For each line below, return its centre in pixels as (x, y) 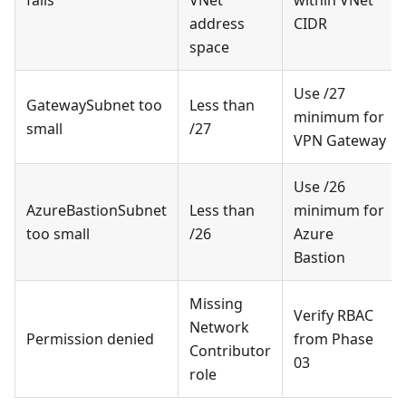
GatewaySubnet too (94, 105)
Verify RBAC (333, 315)
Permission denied (90, 338)
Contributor (230, 350)
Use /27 (319, 93)
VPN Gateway (340, 140)
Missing (216, 303)
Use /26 (319, 186)
